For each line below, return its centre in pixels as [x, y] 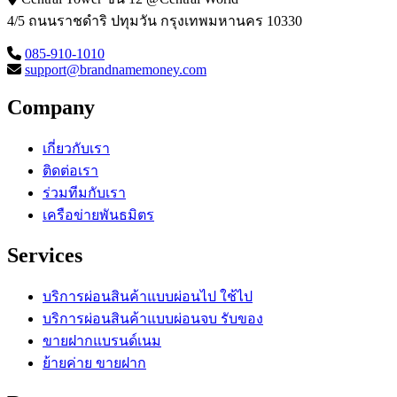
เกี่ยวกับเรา [76, 149]
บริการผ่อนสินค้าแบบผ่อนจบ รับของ [153, 319]
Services [45, 256]
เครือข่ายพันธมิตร [98, 215]
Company [51, 108]
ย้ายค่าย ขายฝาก [94, 363]
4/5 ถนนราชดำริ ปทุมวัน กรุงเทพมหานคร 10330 [155, 21]
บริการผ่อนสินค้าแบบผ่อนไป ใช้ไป [148, 297]
